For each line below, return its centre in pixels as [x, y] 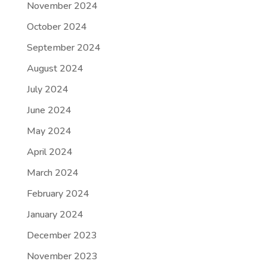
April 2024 [49, 152]
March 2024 [52, 173]
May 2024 [49, 131]
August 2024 [55, 69]
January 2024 [55, 215]
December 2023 [62, 235]
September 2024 [63, 48]
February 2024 [58, 194]
